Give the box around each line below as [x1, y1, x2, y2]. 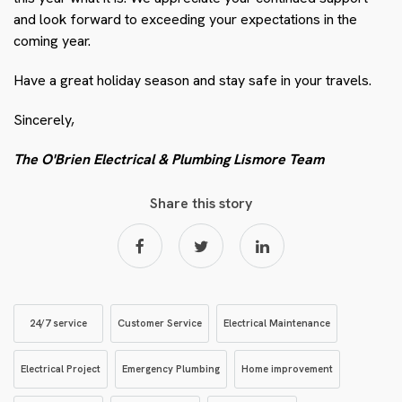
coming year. [13, 31, 91, 50]
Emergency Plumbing [122, 363, 220, 375]
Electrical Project [21, 363, 100, 375]
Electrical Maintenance [223, 317, 330, 329]
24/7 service [30, 317, 87, 329]
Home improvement [241, 363, 333, 375]
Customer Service [118, 317, 202, 329]
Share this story [150, 194, 252, 213]
